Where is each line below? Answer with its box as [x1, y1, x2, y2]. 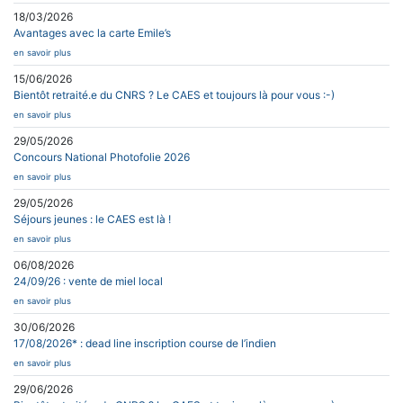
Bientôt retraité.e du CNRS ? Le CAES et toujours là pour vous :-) [13, 87, 335, 102]
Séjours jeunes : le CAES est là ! [13, 211, 171, 226]
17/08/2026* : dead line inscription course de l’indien [13, 336, 276, 350]
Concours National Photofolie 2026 [13, 149, 190, 164]
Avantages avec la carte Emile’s [13, 25, 171, 40]
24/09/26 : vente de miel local [13, 273, 163, 288]
